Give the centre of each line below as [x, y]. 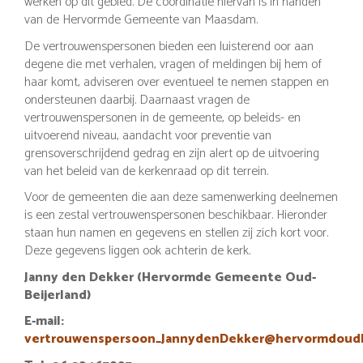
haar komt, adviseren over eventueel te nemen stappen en [177, 82]
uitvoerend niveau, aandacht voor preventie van [148, 135]
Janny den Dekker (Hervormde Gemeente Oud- [170, 277]
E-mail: [44, 321]
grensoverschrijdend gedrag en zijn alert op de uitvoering [172, 153]
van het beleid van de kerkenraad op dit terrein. [146, 171]
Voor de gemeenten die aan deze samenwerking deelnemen [181, 197]
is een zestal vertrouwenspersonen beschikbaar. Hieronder [176, 215]
